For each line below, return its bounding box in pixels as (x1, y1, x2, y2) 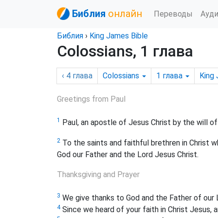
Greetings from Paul (57, 94, 126, 104)
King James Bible (90, 31, 148, 40)
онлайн (108, 8, 142, 19)
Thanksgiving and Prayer (57, 170, 140, 180)
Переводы (154, 9, 193, 18)
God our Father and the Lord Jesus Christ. (57, 149, 199, 159)
